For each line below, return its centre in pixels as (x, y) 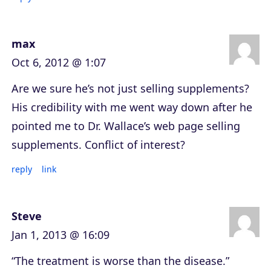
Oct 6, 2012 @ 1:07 (59, 63)
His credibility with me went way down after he (132, 107)
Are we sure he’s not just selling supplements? (130, 89)
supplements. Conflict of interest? (98, 145)
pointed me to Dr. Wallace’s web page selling (126, 126)
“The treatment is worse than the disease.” (120, 261)
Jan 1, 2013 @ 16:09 (60, 235)
